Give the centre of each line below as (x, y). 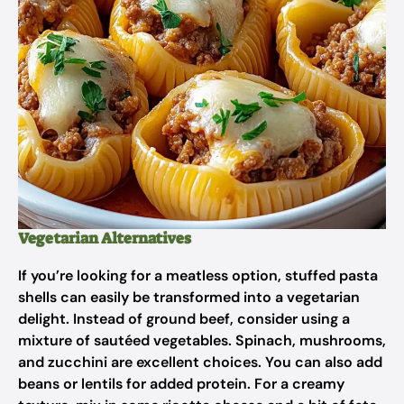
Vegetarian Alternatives (105, 238)
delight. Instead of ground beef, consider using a (184, 319)
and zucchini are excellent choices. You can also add (200, 362)
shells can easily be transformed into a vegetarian (189, 297)
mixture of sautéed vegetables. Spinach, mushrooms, (202, 340)
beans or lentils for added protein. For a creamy (181, 384)
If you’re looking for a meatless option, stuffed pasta (198, 275)
